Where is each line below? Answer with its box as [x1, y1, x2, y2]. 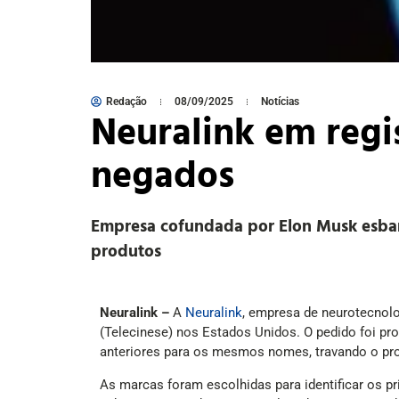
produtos [91, 238, 161, 264]
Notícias [261, 95, 299, 109]
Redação [106, 95, 147, 109]
